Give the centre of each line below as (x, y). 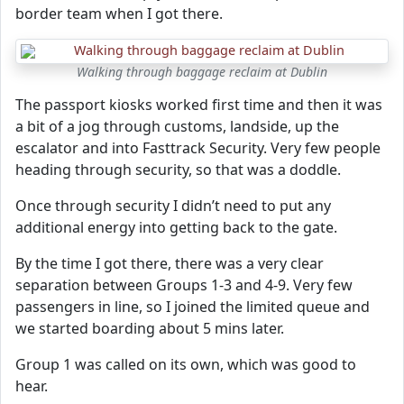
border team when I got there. (119, 14)
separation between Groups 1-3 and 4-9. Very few (184, 285)
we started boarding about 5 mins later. (150, 328)
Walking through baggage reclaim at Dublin (202, 72)
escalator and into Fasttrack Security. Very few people (198, 148)
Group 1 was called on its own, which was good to (186, 364)
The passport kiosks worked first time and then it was (199, 105)
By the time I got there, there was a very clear (170, 263)
